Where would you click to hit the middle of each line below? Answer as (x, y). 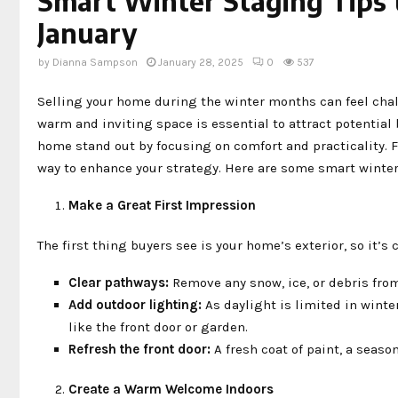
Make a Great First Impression (162, 205)
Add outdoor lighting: (135, 304)
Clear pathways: (119, 282)
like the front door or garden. (158, 326)
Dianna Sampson (95, 62)
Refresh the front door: (139, 349)
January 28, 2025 (201, 62)
